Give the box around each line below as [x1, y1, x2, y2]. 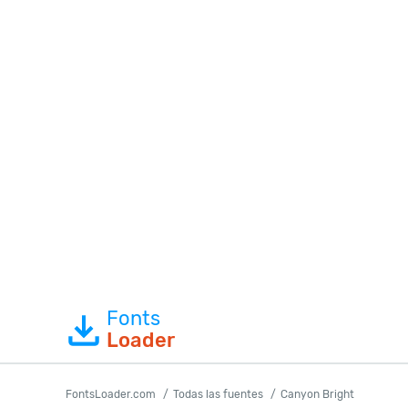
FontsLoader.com [66, 388, 156, 401]
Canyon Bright [280, 388, 354, 401]
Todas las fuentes [173, 388, 263, 401]
